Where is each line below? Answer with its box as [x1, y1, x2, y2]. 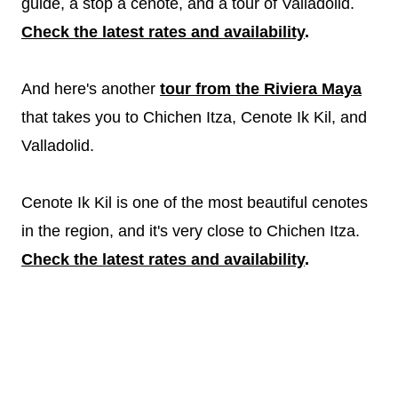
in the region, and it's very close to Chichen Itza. [21, 221, 360, 240]
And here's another [21, 79, 160, 98]
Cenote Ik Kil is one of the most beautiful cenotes [21, 193, 368, 211]
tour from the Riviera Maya [160, 79, 362, 98]
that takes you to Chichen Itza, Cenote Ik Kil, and [21, 107, 367, 126]
